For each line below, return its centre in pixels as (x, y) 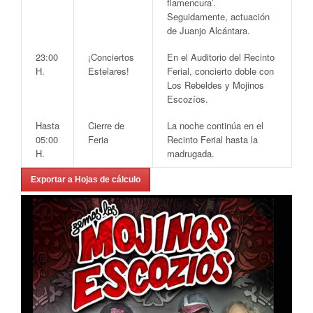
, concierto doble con (232, 71)
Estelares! (109, 71)
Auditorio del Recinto (233, 57)
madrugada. (191, 153)
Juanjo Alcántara (213, 30)
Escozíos (186, 99)
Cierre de (106, 125)
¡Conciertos (111, 57)
